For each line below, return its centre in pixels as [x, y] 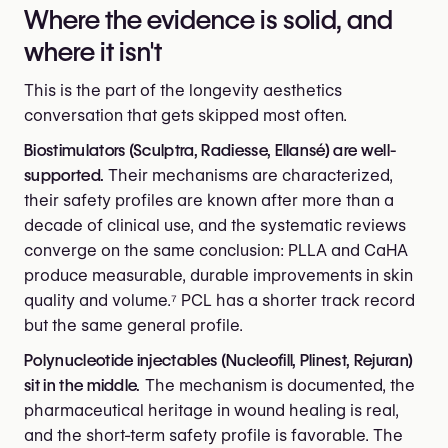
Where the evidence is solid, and [208, 19]
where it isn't [93, 51]
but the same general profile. [133, 325]
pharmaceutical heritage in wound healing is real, [211, 410]
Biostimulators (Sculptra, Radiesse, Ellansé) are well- [210, 150]
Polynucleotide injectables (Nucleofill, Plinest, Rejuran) [219, 360]
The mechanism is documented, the [277, 385]
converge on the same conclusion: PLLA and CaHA [216, 250]
